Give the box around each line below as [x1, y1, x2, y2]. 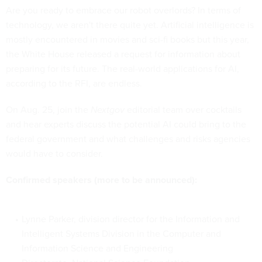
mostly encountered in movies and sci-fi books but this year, [6, 33, 249, 46]
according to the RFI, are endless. [6, 77, 142, 90]
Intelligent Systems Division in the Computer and [21, 227, 221, 240]
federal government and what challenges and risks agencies [6, 132, 250, 146]
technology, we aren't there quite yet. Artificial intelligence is [6, 18, 254, 32]
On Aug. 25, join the [6, 103, 91, 116]
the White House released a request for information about [6, 47, 240, 61]
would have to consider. [6, 147, 103, 160]
